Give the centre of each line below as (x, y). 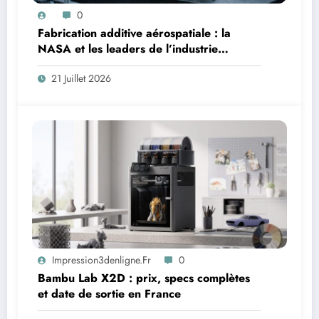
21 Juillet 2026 (81, 79)
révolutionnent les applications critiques (141, 65)
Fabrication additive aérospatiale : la (134, 33)
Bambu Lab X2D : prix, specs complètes (144, 278)
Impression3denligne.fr (101, 260)
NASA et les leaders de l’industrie (128, 49)
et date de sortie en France (109, 294)
